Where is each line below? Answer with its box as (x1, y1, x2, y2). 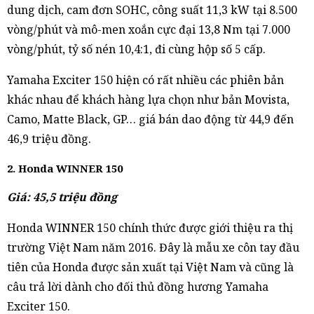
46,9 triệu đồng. (7, 130, 91, 146)
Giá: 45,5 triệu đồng (7, 189, 117, 205)
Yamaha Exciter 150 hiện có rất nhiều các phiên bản (7, 71, 284, 88)
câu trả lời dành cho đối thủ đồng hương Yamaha (7, 278, 268, 294)
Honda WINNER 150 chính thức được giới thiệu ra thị (7, 219, 293, 235)
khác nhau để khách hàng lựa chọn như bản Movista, (7, 91, 289, 107)
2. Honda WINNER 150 (7, 161, 123, 175)
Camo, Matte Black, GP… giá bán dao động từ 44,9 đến (7, 111, 294, 127)
